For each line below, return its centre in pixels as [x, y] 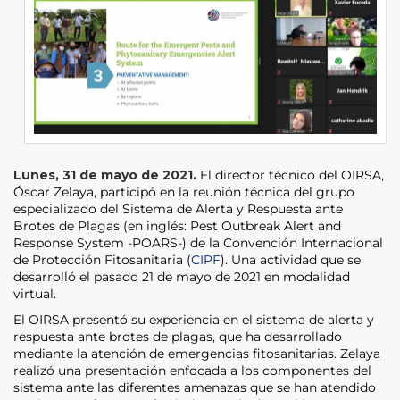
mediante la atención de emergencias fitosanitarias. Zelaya [197, 353]
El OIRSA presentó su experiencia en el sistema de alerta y [194, 319]
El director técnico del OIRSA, [292, 175]
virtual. [35, 293]
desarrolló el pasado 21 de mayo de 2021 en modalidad [182, 276]
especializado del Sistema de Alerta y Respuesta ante [178, 208]
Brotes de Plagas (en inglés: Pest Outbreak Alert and [177, 225]
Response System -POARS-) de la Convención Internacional [198, 242]
